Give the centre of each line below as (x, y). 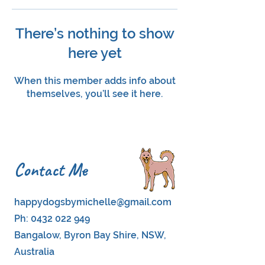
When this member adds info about (95, 81)
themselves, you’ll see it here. (95, 94)
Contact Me (51, 170)
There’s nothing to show (95, 33)
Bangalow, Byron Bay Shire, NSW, (90, 235)
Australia (34, 252)
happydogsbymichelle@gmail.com (93, 202)
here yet (95, 53)
